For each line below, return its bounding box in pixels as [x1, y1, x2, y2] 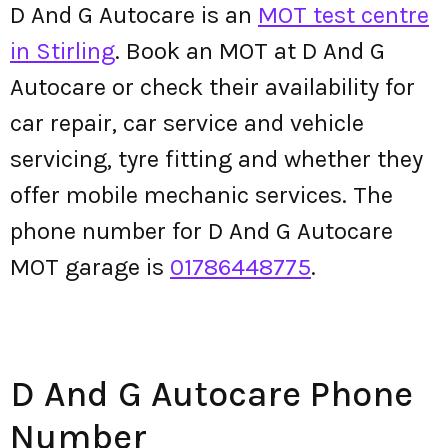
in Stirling [10, 37, 115, 65]
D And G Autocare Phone [10, 373, 413, 415]
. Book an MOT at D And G [115, 37, 385, 65]
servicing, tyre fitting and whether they [10, 145, 423, 173]
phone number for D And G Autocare [10, 217, 393, 245]
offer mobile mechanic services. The [10, 181, 393, 209]
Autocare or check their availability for [10, 73, 415, 101]
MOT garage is [10, 253, 170, 281]
